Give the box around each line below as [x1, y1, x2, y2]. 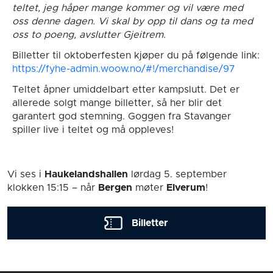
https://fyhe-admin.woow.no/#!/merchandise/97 [12, 63, 235, 74]
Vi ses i [7, 169, 44, 180]
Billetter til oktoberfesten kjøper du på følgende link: [12, 50, 260, 60]
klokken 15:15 [7, 183, 69, 193]
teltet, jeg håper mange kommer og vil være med [12, 2, 243, 13]
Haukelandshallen [44, 169, 128, 180]
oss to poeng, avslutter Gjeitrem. [12, 29, 166, 40]
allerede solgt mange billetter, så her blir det [12, 97, 222, 108]
